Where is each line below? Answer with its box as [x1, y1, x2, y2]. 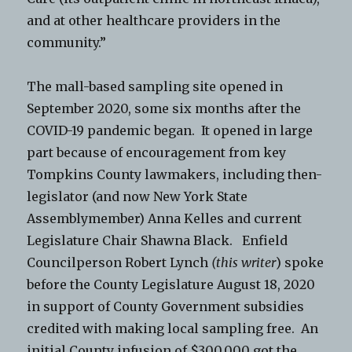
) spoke [276, 255, 324, 271]
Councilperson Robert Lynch [27, 255, 212, 271]
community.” [27, 35, 107, 51]
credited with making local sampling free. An [27, 321, 319, 337]
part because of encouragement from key [27, 145, 287, 161]
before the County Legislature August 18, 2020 [27, 277, 316, 293]
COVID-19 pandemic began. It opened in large [27, 123, 313, 139]
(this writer [211, 255, 277, 271]
